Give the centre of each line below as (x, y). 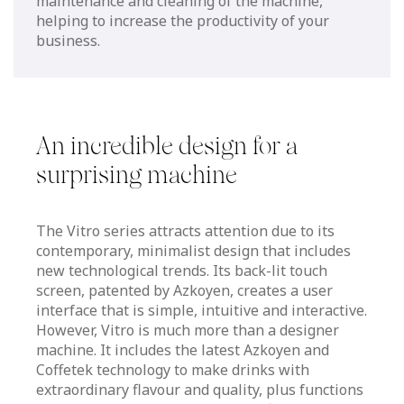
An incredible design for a (167, 146)
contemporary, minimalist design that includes (193, 250)
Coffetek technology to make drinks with (173, 369)
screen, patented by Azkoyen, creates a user (184, 290)
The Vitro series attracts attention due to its (185, 230)
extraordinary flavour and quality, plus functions (200, 389)
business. (68, 40)
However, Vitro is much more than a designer (188, 330)
